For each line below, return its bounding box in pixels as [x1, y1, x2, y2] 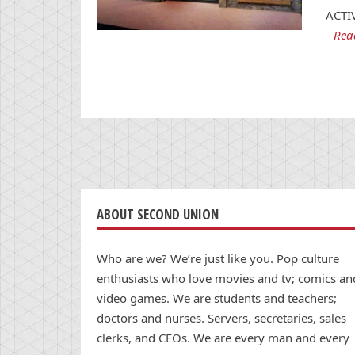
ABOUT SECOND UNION [97, 205, 219, 224]
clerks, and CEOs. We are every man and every [97, 329, 349, 345]
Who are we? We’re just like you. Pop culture [97, 250, 339, 266]
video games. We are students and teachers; [97, 289, 337, 306]
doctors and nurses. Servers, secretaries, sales [97, 309, 346, 326]
